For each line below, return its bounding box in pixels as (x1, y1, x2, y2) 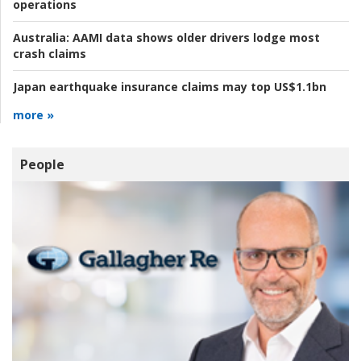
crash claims (13, 46, 86, 62)
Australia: (13, 30, 69, 46)
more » (13, 107, 54, 123)
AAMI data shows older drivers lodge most (69, 30, 320, 46)
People (20, 156, 64, 174)
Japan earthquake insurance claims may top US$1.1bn (13, 79, 326, 95)
